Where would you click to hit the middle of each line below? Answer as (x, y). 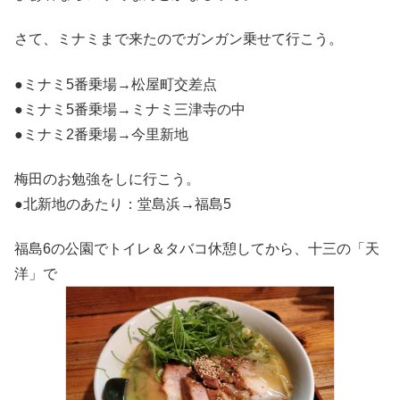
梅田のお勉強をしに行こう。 (107, 179)
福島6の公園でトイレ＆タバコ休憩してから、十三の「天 (197, 249)
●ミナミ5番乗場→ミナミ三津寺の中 (130, 109)
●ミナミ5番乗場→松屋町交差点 (116, 84)
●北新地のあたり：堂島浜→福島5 (123, 204)
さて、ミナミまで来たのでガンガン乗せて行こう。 (179, 39)
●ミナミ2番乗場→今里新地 (101, 134)
